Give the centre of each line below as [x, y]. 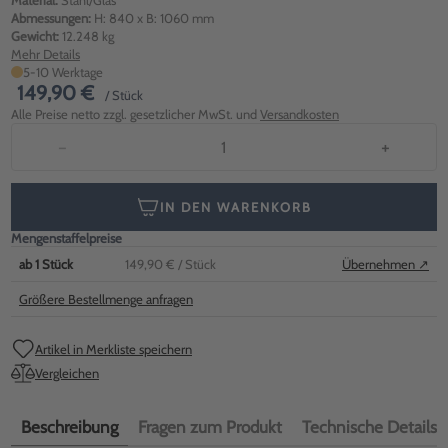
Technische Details [369, 427]
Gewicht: [35, 36]
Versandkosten [299, 114]
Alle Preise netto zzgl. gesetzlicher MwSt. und [135, 114]
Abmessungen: [51, 18]
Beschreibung [69, 427]
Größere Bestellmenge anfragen [106, 299]
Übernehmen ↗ [385, 264]
